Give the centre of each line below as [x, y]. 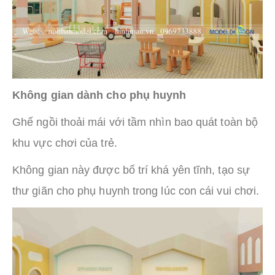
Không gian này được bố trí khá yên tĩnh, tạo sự [131, 170]
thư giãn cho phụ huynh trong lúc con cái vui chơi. [136, 191]
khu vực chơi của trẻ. [65, 143]
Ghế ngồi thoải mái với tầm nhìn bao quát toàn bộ [135, 122]
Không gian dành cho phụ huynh [99, 95]
